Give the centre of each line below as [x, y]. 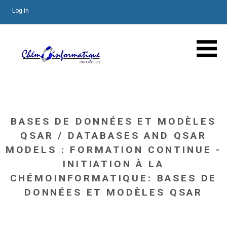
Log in [21, 11]
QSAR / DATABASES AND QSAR [113, 136]
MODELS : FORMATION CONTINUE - [113, 150]
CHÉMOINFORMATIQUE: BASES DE [113, 178]
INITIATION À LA [113, 164]
